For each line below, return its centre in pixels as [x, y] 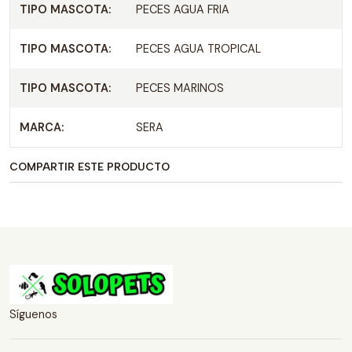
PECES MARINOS [180, 88]
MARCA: [42, 127]
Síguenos [33, 314]
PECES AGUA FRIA [182, 9]
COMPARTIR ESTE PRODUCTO [90, 167]
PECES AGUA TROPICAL [198, 49]
